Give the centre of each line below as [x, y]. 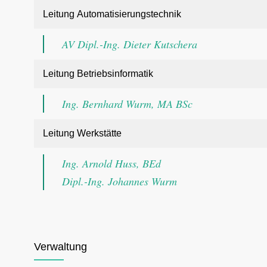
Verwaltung [60, 247]
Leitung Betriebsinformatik [98, 74]
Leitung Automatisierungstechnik [112, 14]
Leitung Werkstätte [82, 133]
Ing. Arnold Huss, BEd [111, 163]
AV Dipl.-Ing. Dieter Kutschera [130, 44]
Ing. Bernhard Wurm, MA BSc [127, 104]
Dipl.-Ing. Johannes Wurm [119, 181]
